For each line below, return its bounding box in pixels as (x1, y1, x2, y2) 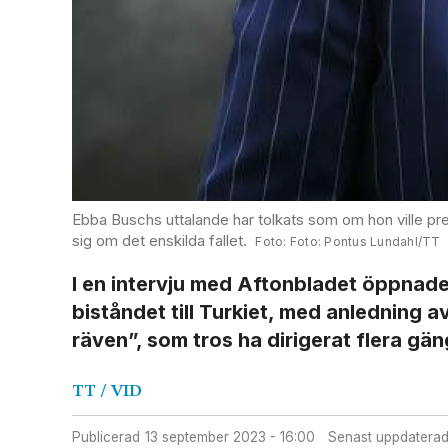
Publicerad (71, 428, 140, 445)
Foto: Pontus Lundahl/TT (289, 234, 441, 250)
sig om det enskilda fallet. (71, 231, 247, 251)
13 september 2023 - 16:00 (149, 428, 315, 445)
